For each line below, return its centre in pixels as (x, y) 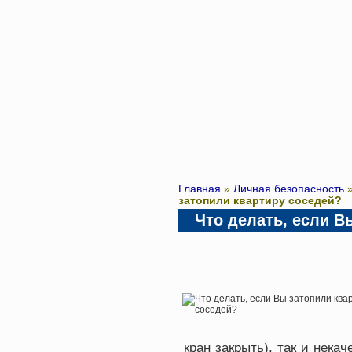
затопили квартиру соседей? (260, 201)
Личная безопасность (289, 189)
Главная (200, 189)
